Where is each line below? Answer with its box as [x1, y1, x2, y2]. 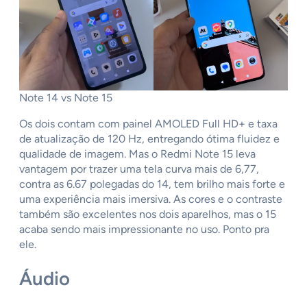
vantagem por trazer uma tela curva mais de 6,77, [19, 162, 259, 175]
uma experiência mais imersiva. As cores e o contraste [19, 192, 282, 206]
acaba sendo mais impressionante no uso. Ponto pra [19, 222, 269, 236]
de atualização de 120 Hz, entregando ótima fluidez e [19, 132, 280, 145]
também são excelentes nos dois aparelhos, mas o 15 [19, 207, 276, 221]
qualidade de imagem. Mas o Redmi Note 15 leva [19, 147, 256, 160]
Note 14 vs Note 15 [19, 90, 112, 104]
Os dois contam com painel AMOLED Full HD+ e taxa [19, 116, 278, 130]
